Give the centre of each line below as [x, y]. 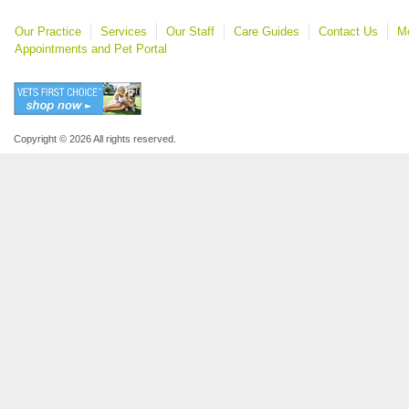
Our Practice [48, 31]
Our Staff [190, 31]
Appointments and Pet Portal [91, 49]
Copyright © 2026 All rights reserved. [95, 139]
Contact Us [348, 31]
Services [124, 31]
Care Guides [267, 31]
